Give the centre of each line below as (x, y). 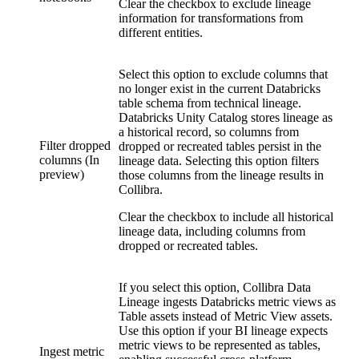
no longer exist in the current (192, 89)
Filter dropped (75, 146)
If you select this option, (181, 288)
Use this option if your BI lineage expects (223, 331)
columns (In (69, 160)
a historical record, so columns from (209, 132)
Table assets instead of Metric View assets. (226, 317)
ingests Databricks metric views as (248, 302)
